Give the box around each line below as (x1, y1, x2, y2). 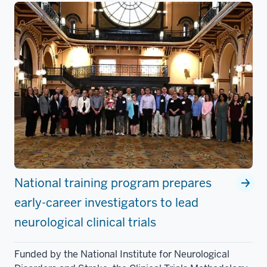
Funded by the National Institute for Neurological (14, 248, 229, 261)
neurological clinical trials (14, 215, 156, 231)
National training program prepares (14, 175, 212, 191)
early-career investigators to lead (14, 195, 198, 211)
